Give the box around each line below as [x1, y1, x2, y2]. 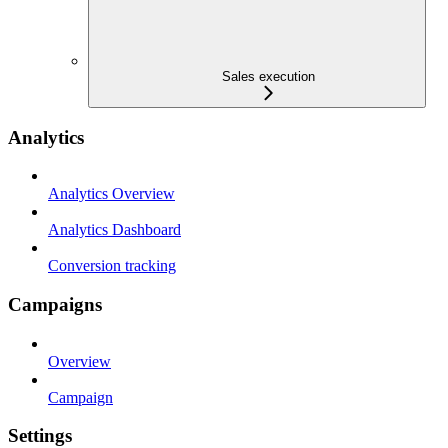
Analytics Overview [48, 185, 175, 203]
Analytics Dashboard [48, 221, 181, 239]
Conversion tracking [48, 257, 176, 275]
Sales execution [221, 68, 315, 84]
